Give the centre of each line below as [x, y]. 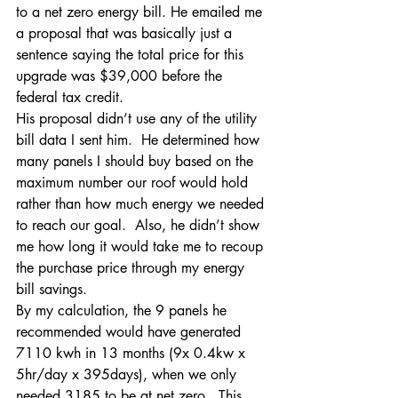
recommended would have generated [131, 332]
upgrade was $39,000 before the [121, 76]
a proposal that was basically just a [126, 33]
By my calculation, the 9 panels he [123, 310]
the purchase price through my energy [132, 268]
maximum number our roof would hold [134, 183]
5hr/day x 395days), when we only [128, 374]
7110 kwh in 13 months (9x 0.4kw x [133, 353]
